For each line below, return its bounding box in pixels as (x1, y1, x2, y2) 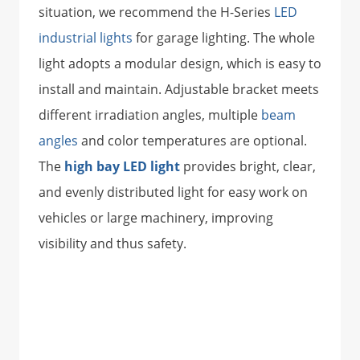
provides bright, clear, (180, 157, 316, 176)
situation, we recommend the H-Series (39, 3, 274, 22)
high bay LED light (64, 157, 180, 176)
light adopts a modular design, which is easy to (39, 55, 321, 73)
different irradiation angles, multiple (39, 106, 261, 125)
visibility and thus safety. (39, 235, 186, 253)
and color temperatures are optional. (78, 132, 307, 150)
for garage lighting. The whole (133, 29, 315, 47)
